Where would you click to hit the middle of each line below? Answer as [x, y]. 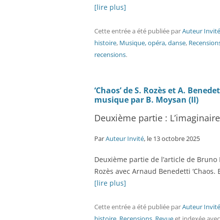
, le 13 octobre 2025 [172, 138]
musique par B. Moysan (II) [146, 100]
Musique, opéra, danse [152, 43]
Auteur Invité [125, 138]
